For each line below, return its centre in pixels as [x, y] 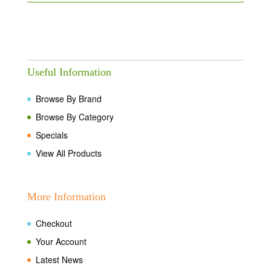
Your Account [61, 241]
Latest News [59, 260]
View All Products [68, 153]
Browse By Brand [68, 98]
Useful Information [69, 72]
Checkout [54, 223]
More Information [66, 197]
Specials [51, 135]
